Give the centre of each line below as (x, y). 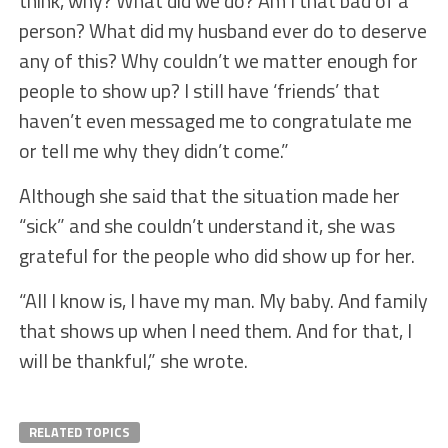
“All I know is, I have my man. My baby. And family (223, 301)
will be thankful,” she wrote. (135, 361)
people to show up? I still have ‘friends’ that (199, 91)
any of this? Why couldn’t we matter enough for (218, 61)
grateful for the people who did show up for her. (216, 256)
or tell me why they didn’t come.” (153, 151)
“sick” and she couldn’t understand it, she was (206, 226)
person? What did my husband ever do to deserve (222, 31)
